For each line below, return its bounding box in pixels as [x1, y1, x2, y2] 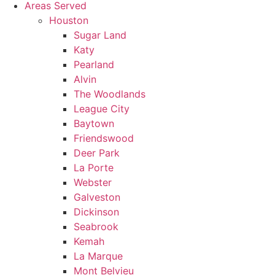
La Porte [74, 161, 114, 174]
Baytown [74, 117, 114, 130]
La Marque [74, 250, 123, 262]
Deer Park [74, 147, 120, 159]
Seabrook [74, 220, 118, 233]
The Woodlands [74, 88, 145, 100]
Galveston [74, 191, 120, 203]
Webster [74, 176, 112, 188]
